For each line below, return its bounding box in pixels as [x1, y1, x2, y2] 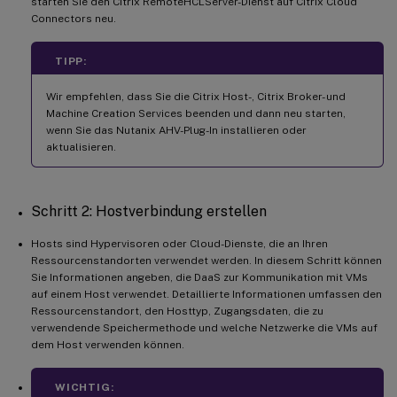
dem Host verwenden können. [31, 339, 184, 352]
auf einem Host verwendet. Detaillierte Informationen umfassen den [31, 288, 382, 301]
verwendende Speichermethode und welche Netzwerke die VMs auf [31, 322, 378, 335]
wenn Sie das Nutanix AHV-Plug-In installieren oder [46, 124, 307, 137]
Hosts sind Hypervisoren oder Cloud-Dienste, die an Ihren [31, 237, 328, 251]
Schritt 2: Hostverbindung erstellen [31, 203, 267, 221]
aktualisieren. [46, 141, 116, 154]
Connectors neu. [31, 12, 116, 26]
